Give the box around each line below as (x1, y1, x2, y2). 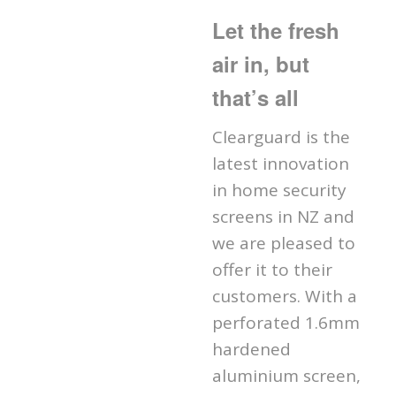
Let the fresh (212, 14, 339, 45)
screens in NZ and (212, 204, 354, 228)
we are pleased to (212, 231, 355, 255)
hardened (212, 337, 291, 361)
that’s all (212, 81, 299, 112)
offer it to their (212, 257, 332, 281)
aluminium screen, (212, 363, 361, 387)
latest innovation (212, 151, 349, 175)
